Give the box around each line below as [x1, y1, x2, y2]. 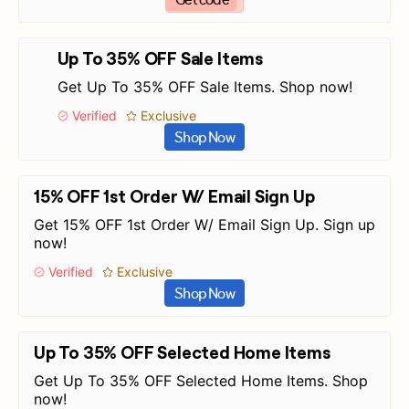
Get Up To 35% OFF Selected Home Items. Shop [34, 372, 368, 390]
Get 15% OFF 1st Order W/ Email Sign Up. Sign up [34, 215, 375, 234]
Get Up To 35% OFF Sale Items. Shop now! [57, 78, 352, 96]
